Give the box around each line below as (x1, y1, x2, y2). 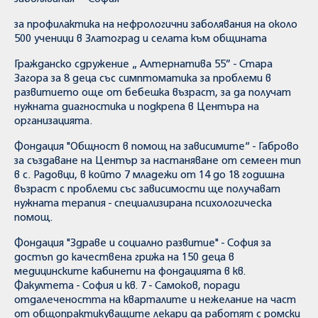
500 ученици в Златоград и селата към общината (14, 34, 267, 44)
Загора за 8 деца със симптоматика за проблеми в (14, 74, 271, 84)
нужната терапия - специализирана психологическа (14, 199, 272, 209)
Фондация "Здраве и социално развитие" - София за (14, 238, 271, 248)
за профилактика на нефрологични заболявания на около (14, 20, 297, 30)
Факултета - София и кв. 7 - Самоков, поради (14, 281, 240, 291)
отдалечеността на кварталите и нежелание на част (14, 295, 296, 305)
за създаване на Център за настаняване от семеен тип (14, 156, 301, 166)
